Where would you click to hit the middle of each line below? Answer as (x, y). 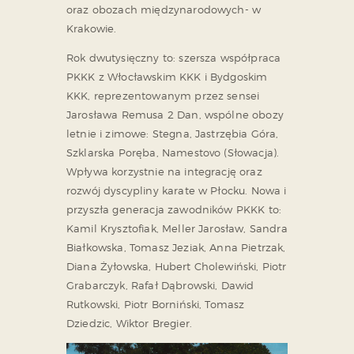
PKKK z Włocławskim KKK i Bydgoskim (167, 77)
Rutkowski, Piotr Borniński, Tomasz (156, 305)
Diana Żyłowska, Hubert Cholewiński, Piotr (177, 267)
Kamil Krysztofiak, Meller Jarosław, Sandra (177, 229)
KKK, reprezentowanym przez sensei (163, 96)
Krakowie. (92, 29)
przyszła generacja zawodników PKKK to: (174, 210)
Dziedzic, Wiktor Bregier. (130, 324)
